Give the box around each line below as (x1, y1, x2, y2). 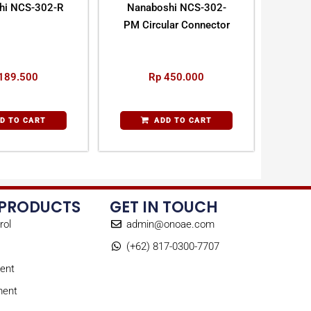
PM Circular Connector (123, 19, 230, 31)
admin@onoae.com (126, 217, 215, 230)
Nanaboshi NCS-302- (126, 1, 226, 14)
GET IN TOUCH (109, 196, 218, 218)
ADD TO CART (154, 116, 212, 125)
